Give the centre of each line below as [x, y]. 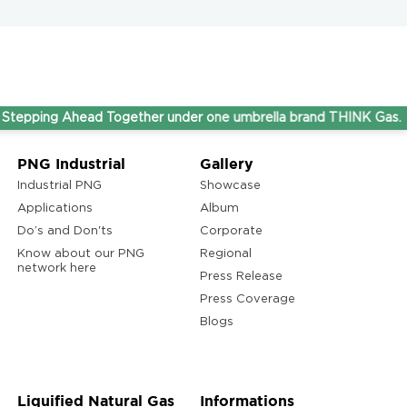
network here [56, 270]
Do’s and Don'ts [65, 231]
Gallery [226, 164]
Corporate [231, 231]
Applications [55, 208]
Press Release [241, 277]
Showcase [230, 186]
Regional [225, 254]
